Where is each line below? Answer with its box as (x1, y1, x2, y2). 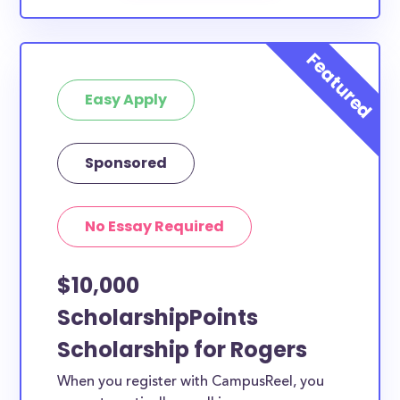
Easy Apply (85, 89, 168, 110)
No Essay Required (85, 216, 225, 237)
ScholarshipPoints (57, 303, 259, 332)
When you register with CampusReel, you (57, 375, 325, 389)
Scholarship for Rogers (57, 335, 308, 364)
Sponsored (85, 153, 168, 173)
